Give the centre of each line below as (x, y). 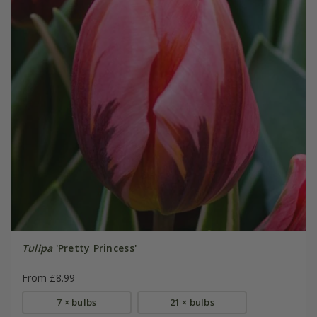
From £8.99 (48, 277)
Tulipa (37, 248)
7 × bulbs (77, 302)
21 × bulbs (192, 302)
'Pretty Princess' (95, 248)
